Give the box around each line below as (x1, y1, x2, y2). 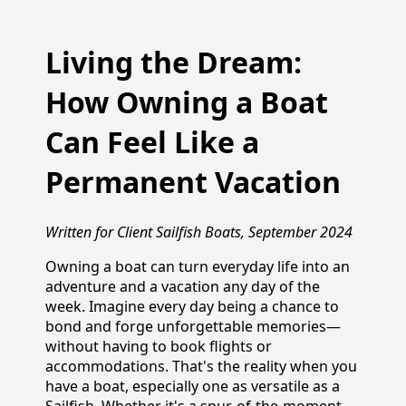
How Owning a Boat (45, 82, 328, 122)
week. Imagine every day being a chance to (45, 295, 339, 316)
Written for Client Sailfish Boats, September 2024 (45, 221, 353, 242)
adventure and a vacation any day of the (45, 275, 320, 296)
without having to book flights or (45, 335, 272, 356)
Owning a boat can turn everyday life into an (45, 256, 350, 276)
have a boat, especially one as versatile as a (45, 375, 340, 396)
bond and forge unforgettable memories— (45, 315, 341, 336)
